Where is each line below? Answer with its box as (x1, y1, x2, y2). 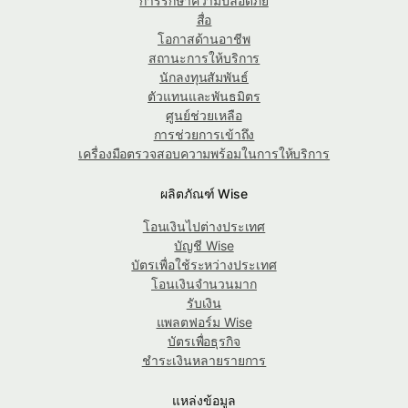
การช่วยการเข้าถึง (153, 127, 255, 143)
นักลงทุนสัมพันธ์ (158, 69, 250, 86)
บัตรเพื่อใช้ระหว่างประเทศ (131, 257, 277, 273)
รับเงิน (186, 295, 222, 311)
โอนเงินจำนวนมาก (151, 276, 257, 292)
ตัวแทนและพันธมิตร (148, 88, 260, 105)
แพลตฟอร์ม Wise (156, 314, 252, 331)
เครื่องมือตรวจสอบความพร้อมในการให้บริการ (77, 146, 331, 162)
